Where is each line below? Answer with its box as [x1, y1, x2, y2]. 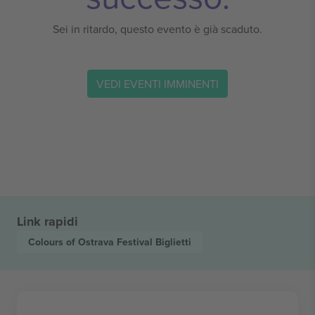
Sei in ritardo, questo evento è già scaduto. [53, 21, 262, 37]
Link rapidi [17, 212, 78, 231]
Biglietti [155, 235, 191, 249]
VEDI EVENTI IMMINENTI [96, 75, 219, 91]
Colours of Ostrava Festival [28, 235, 155, 249]
